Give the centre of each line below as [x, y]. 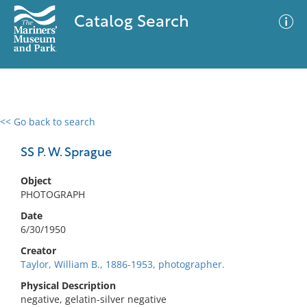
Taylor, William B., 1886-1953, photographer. [123, 264]
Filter [276, 135]
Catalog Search [131, 23]
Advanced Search [203, 134]
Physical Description [68, 285]
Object [36, 181]
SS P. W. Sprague [66, 153]
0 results [30, 130]
